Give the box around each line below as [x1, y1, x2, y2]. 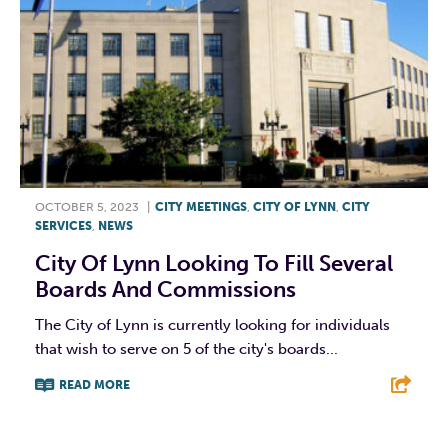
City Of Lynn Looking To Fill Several [35, 249, 393, 277]
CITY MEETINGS [155, 199, 247, 214]
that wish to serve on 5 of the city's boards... [35, 339, 338, 358]
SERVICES [35, 218, 92, 233]
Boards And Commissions [35, 275, 296, 303]
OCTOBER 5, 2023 [35, 199, 139, 214]
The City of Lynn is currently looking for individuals [35, 315, 390, 334]
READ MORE [59, 377, 130, 392]
